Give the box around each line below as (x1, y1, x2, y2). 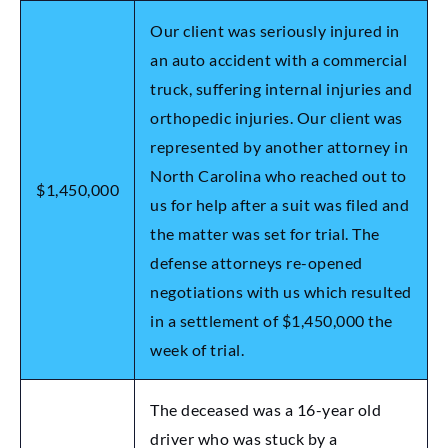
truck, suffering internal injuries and (150, 78, 412, 98)
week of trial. (150, 339, 244, 359)
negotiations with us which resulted (150, 281, 412, 301)
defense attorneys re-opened (150, 252, 363, 272)
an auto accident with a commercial (150, 49, 407, 69)
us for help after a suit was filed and (150, 194, 409, 214)
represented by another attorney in (150, 136, 408, 156)
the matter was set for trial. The (150, 223, 380, 243)
